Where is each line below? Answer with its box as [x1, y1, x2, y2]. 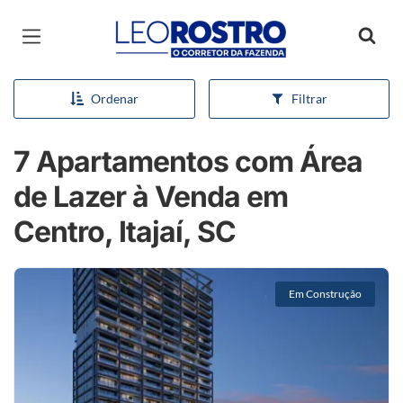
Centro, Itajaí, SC [13, 214, 236, 249]
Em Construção [289, 287, 362, 300]
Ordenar [90, 91, 139, 106]
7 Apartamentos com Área [13, 144, 363, 179]
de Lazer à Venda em [13, 179, 288, 214]
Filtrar [291, 91, 327, 106]
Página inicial [109, 16, 210, 38]
